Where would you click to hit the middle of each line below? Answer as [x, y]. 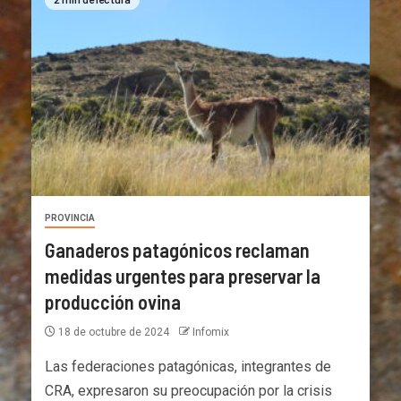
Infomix [211, 332]
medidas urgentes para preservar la [183, 275]
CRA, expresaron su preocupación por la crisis [188, 390]
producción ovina [113, 301]
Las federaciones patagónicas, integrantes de [188, 366]
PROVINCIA [70, 218]
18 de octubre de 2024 [114, 332]
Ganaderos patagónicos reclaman [177, 249]
